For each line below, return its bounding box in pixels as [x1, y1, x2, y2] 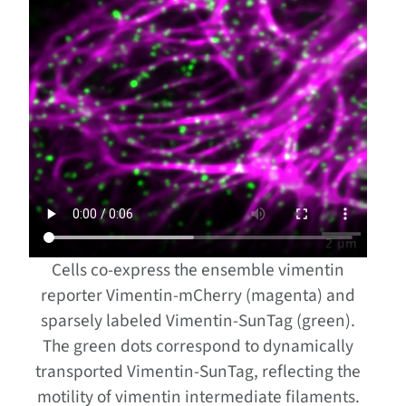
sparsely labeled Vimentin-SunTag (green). [41, 307, 356, 333]
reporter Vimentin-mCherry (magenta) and [41, 282, 356, 308]
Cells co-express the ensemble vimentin [52, 256, 345, 283]
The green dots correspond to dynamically [43, 333, 354, 359]
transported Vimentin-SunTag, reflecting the [35, 358, 362, 384]
